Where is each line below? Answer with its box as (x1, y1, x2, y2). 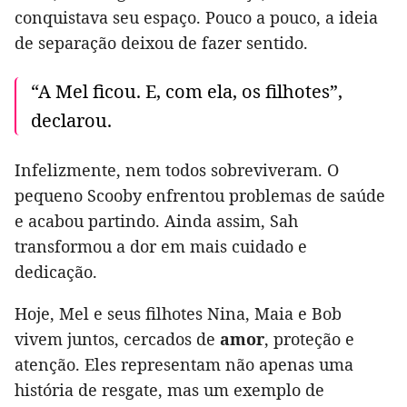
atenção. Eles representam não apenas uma (15, 352, 353, 375)
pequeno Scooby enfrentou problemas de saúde (15, 184, 385, 206)
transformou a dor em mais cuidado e (15, 234, 307, 257)
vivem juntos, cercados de (15, 327, 220, 350)
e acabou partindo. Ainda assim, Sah (15, 209, 298, 232)
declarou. (31, 107, 112, 133)
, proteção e (264, 327, 354, 350)
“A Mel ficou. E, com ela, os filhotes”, (31, 78, 342, 104)
